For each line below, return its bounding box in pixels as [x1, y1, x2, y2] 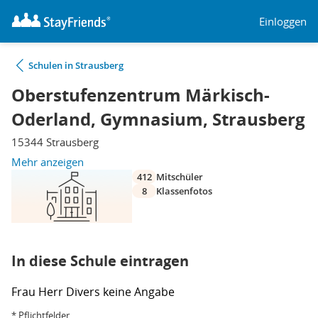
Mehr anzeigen [11, 155, 84, 169]
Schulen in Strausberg [28, 59, 124, 72]
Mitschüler [156, 170, 203, 183]
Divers [66, 284, 103, 300]
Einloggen [259, 13, 307, 28]
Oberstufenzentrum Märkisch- [11, 83, 270, 107]
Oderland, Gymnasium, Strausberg [11, 107, 305, 131]
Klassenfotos [156, 185, 212, 197]
